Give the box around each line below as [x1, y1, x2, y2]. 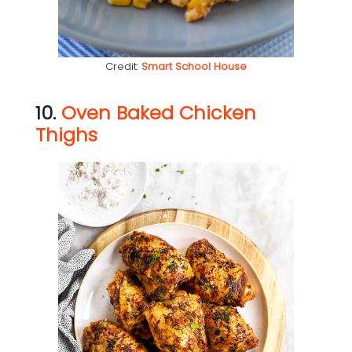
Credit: [105, 59, 141, 75]
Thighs [35, 122, 97, 148]
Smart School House [141, 59, 247, 75]
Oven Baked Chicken [61, 100, 256, 126]
